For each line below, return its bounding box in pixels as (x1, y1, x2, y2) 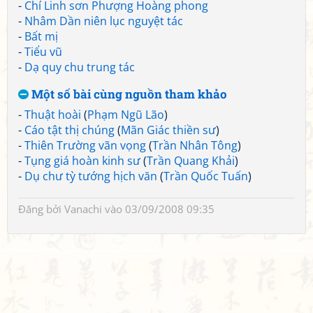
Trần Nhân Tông (152, 138, 238, 153)
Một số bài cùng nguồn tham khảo (29, 86, 227, 102)
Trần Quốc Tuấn (163, 168, 248, 184)
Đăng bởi (18, 202, 64, 216)
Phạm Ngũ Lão (87, 107, 164, 122)
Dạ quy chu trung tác (24, 59, 135, 75)
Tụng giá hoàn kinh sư (24, 153, 140, 168)
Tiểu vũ (24, 44, 62, 59)
